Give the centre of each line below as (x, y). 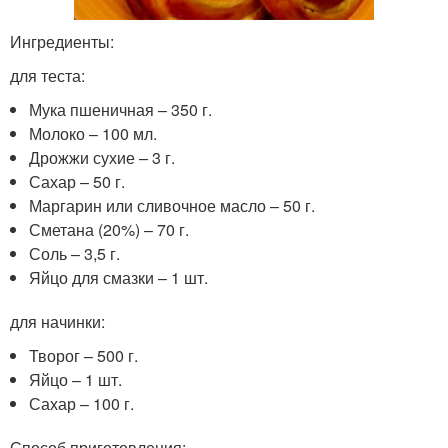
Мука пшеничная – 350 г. (121, 109)
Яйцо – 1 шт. (76, 379)
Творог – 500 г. (84, 355)
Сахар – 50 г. (77, 181)
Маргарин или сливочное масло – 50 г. (172, 205)
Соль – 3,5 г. (75, 253)
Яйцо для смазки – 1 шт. (119, 277)
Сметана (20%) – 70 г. (109, 229)
